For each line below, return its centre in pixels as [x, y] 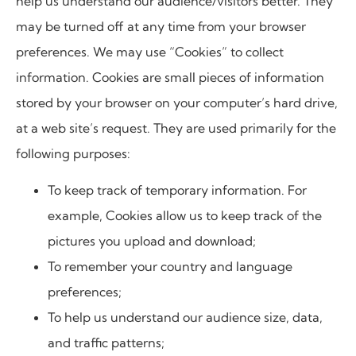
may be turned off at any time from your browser [161, 26]
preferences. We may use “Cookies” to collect [150, 51]
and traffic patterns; [106, 343]
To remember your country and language [170, 267]
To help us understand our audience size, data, [185, 317]
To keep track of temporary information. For [177, 190]
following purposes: [73, 153]
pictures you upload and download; [152, 241]
